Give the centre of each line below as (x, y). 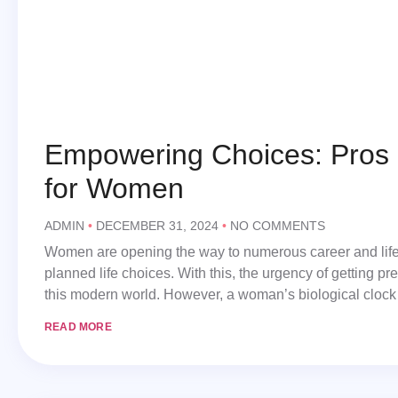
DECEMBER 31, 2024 (157, 226)
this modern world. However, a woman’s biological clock (220, 295)
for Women (114, 189)
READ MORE (78, 327)
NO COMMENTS (276, 226)
